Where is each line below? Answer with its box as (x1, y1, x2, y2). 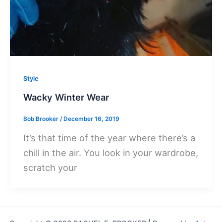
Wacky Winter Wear (23, 92, 110, 103)
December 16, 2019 (63, 115, 120, 122)
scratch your (23, 162, 78, 173)
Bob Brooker (23, 115, 60, 122)
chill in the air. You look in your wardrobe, (23, 147, 199, 159)
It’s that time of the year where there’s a (23, 132, 196, 144)
